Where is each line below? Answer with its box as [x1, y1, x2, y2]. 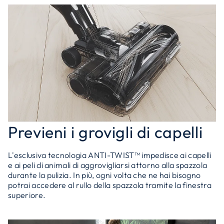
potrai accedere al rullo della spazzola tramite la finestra [8, 180, 211, 190]
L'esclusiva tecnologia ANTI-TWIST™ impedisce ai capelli [8, 150, 211, 160]
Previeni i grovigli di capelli [8, 122, 203, 142]
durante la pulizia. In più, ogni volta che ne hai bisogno [8, 170, 201, 180]
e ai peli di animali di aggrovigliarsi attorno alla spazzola [8, 160, 207, 170]
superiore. [8, 190, 46, 200]
